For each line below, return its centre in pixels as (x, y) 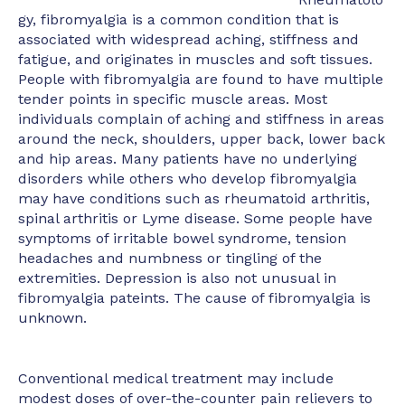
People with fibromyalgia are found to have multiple (201, 80)
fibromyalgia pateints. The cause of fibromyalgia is (194, 298)
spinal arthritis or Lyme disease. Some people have (195, 219)
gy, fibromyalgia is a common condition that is (179, 20)
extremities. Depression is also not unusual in (177, 278)
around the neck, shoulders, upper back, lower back (202, 139)
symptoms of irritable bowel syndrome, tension (182, 239)
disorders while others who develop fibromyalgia (188, 179)
